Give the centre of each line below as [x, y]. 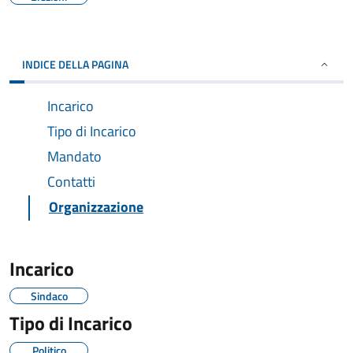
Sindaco [49, 296]
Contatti [71, 182]
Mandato [74, 156]
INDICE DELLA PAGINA [75, 64]
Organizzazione [96, 207]
